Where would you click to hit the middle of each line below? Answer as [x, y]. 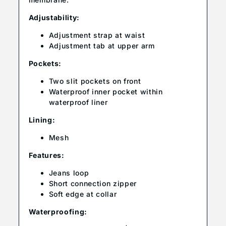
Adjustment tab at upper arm [102, 46]
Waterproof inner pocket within [106, 92]
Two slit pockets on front [95, 81]
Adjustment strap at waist [97, 35]
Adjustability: [54, 18]
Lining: [42, 120]
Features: [46, 155]
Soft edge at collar [83, 194]
